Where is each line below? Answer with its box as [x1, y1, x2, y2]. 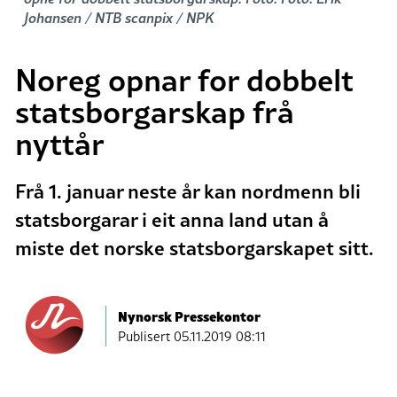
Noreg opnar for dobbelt [15, 56, 354, 101]
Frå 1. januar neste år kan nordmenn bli [15, 175, 361, 205]
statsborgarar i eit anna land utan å [15, 204, 329, 233]
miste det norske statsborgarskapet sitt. [15, 232, 374, 261]
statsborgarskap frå [15, 88, 294, 133]
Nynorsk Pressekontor [118, 306, 261, 325]
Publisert [118, 327, 174, 346]
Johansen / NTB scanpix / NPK [24, 6, 214, 27]
